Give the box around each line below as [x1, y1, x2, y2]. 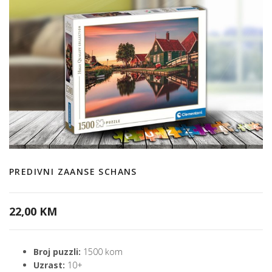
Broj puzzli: [33, 246, 81, 257]
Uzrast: [33, 259, 65, 271]
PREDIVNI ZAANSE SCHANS [9, 166, 137, 177]
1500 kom [81, 246, 123, 257]
